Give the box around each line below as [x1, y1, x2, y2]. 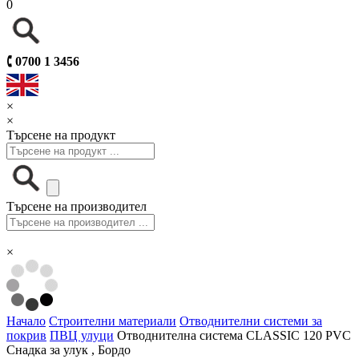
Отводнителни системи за [179, 314, 322, 329]
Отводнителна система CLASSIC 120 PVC [117, 329, 351, 343]
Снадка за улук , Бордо [6, 343, 131, 357]
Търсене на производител [6, 200, 147, 214]
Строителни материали [49, 314, 176, 329]
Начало [6, 314, 46, 329]
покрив [6, 329, 46, 343]
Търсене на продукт [6, 128, 115, 143]
